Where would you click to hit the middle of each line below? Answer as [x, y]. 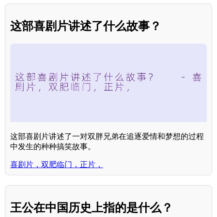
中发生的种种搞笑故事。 [53, 147]
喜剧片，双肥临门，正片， [57, 165]
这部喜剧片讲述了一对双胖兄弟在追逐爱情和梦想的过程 [107, 137]
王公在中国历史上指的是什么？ [92, 208]
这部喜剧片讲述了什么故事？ [86, 26]
